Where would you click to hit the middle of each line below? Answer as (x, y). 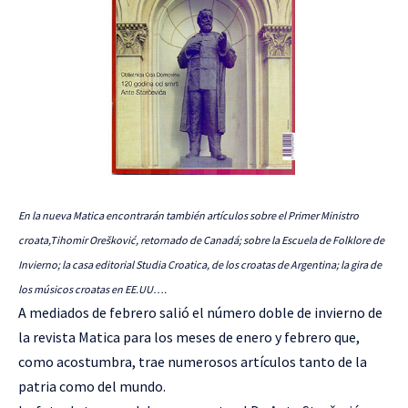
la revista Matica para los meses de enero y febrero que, (189, 337)
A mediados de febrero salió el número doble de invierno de (200, 312)
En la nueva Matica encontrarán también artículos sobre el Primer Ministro (189, 215)
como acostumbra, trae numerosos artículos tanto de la (193, 362)
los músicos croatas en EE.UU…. (92, 289)
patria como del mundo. (92, 386)
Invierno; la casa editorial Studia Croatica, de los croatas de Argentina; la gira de (200, 265)
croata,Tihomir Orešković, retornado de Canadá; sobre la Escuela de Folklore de (201, 240)
